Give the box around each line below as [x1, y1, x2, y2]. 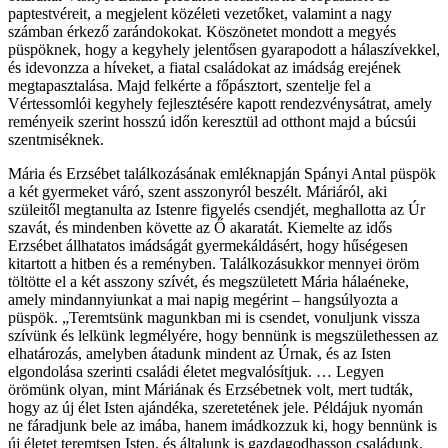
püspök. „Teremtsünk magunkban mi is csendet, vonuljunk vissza [8, 308, 420, 326]
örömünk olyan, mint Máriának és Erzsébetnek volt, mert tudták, [8, 380, 413, 398]
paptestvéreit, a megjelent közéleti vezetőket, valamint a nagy [8, 4, 392, 22]
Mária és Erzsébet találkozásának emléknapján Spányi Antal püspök [8, 164, 436, 182]
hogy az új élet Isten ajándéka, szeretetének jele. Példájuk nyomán [8, 398, 423, 416]
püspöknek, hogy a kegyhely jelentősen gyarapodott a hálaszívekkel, [8, 40, 440, 58]
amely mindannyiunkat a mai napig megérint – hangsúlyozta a [8, 290, 398, 308]
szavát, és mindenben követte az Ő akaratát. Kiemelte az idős [8, 218, 392, 236]
